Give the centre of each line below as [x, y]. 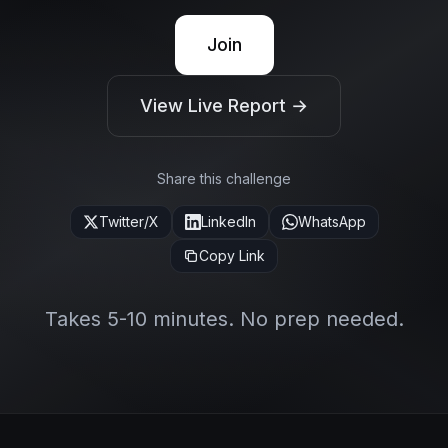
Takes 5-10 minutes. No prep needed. [224, 319]
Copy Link [232, 255]
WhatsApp [331, 221]
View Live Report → [224, 105]
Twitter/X [128, 221]
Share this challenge [224, 178]
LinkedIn [228, 221]
